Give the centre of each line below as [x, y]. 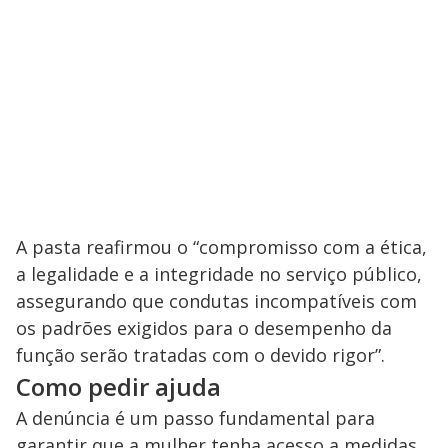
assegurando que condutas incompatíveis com [216, 300]
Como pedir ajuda [118, 386]
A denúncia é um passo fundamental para [195, 417]
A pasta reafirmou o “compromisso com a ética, [221, 246]
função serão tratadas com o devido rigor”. [200, 354]
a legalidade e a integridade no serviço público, [219, 273]
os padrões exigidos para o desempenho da [204, 327]
